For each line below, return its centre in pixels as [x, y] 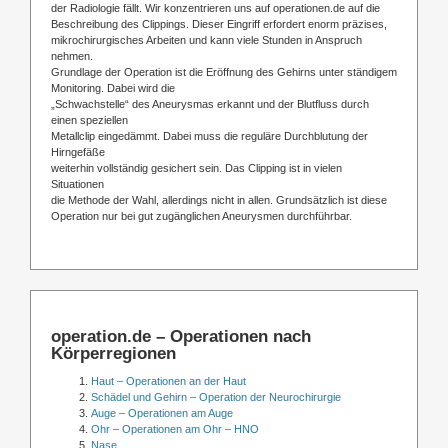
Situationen [77, 183]
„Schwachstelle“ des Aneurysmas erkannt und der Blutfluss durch [210, 103]
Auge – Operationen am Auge [162, 413]
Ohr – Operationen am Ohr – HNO [175, 429]
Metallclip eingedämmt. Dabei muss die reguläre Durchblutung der [209, 135]
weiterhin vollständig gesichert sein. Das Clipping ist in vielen [196, 167]
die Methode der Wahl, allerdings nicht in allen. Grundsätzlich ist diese [219, 199]
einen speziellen [89, 119]
